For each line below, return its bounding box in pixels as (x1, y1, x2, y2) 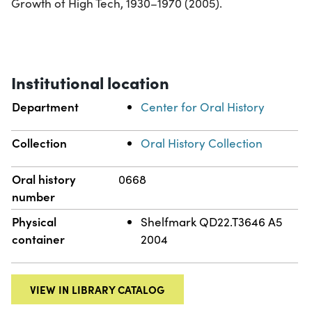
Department (12, 97, 79, 115)
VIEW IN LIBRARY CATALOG (30, 281, 165, 297)
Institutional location (11, 70, 169, 93)
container (12, 230, 65, 247)
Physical (12, 212, 57, 230)
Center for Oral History (141, 98, 265, 115)
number (12, 187, 56, 205)
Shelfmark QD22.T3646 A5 (141, 213, 283, 230)
